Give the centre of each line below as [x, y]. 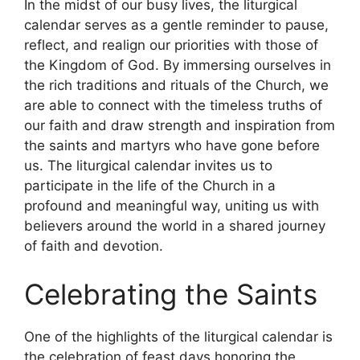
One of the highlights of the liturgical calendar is [178, 336]
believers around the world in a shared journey [175, 226]
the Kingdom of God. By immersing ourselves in [178, 65]
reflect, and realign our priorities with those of [171, 45]
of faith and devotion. [94, 246]
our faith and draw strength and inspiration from [180, 126]
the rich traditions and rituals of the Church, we [176, 86]
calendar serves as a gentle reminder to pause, [176, 25]
